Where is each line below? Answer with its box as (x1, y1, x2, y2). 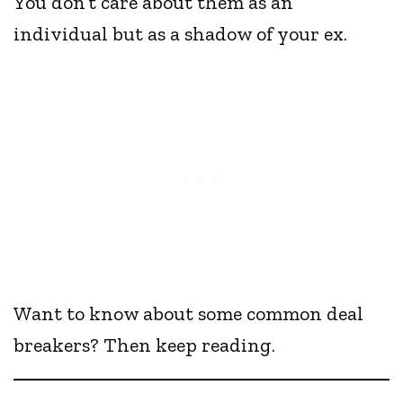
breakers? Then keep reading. (13, 333, 276, 358)
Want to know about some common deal (13, 301, 364, 327)
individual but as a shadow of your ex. (13, 22, 348, 47)
